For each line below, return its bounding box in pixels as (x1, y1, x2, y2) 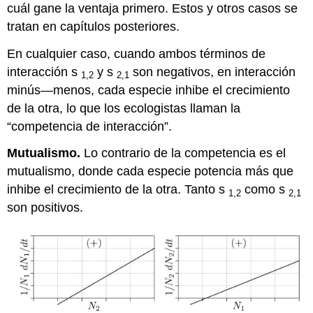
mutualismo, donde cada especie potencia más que (7, 164, 294, 179)
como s (241, 182, 289, 197)
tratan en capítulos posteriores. (7, 19, 180, 34)
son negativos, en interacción (129, 64, 296, 79)
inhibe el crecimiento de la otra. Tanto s (7, 182, 229, 197)
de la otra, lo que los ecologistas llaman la (7, 101, 241, 115)
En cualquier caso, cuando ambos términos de (7, 46, 266, 61)
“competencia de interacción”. (7, 119, 173, 133)
